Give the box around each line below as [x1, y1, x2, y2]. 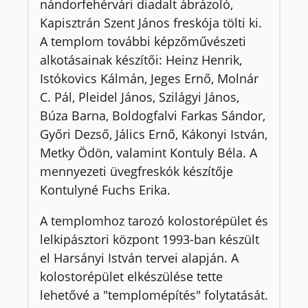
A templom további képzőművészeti [40, 32, 246, 49]
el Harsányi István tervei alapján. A [40, 249, 239, 266]
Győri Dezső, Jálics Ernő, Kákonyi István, [40, 125, 267, 142]
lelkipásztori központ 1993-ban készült [40, 230, 259, 247]
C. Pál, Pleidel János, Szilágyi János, [40, 88, 239, 105]
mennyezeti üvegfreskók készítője [40, 162, 233, 179]
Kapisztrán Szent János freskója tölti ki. [40, 14, 262, 31]
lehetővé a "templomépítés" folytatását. [40, 286, 268, 303]
